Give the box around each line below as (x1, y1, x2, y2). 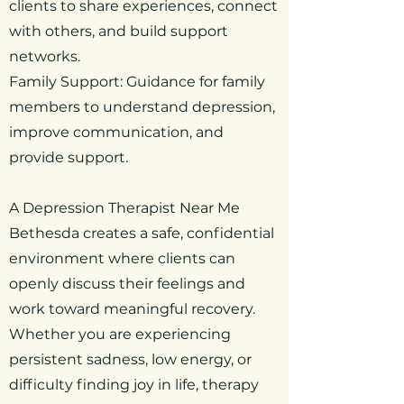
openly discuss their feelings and (9, 275, 245, 292)
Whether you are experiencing (9, 326, 231, 343)
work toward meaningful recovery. (9, 300, 255, 317)
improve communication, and (9, 124, 224, 141)
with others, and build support (9, 23, 228, 40)
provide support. (9, 149, 128, 166)
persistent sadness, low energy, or (9, 351, 252, 368)
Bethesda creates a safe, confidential (9, 225, 274, 242)
